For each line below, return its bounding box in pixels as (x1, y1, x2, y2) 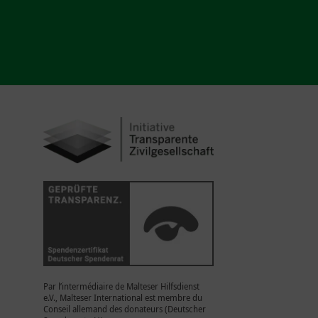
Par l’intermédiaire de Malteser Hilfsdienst (43, 280, 199, 292)
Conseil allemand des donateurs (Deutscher (43, 303, 206, 314)
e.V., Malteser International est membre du (43, 292, 202, 303)
